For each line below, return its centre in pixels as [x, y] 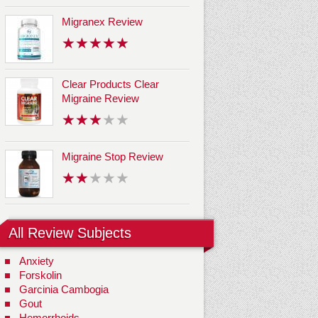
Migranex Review [102, 22]
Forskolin [40, 275]
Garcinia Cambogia [64, 290]
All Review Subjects [70, 233]
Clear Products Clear [110, 84]
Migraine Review [100, 99]
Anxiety [37, 261]
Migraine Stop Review [113, 157]
